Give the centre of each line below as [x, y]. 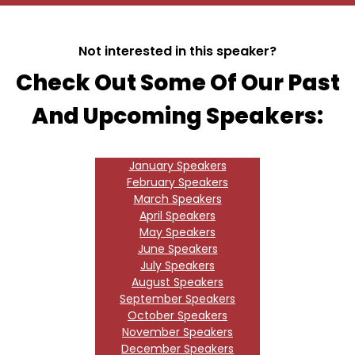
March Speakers [177, 199]
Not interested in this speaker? [177, 52]
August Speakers [177, 282]
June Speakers [177, 249]
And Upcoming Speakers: [177, 116]
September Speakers [177, 299]
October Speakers [177, 316]
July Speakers [177, 266]
